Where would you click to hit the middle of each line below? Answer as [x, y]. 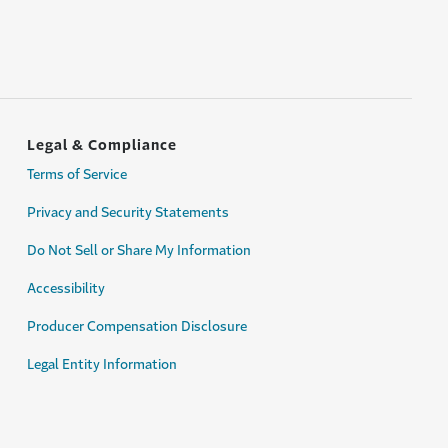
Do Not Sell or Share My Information [139, 250]
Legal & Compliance [102, 145]
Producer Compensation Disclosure [137, 326]
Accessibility [66, 288]
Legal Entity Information [102, 364]
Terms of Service [77, 174]
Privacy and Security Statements [128, 212]
